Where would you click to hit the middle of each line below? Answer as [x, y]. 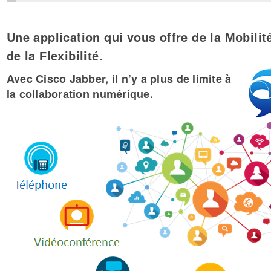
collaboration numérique [84, 94]
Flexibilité [69, 57]
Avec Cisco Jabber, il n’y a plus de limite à [119, 78]
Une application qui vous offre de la [116, 37]
